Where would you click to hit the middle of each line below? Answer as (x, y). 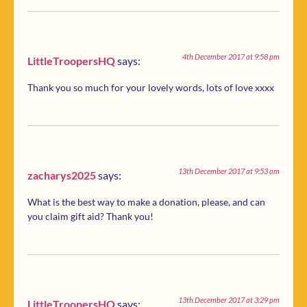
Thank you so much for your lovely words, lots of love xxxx (151, 88)
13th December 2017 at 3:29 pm (229, 299)
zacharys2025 (62, 175)
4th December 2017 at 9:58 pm (231, 57)
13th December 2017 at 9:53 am (229, 171)
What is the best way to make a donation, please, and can (146, 202)
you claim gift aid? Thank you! (90, 217)
